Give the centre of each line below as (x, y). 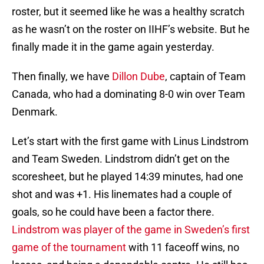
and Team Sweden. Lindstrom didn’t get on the (121, 159)
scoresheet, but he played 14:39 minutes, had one (128, 177)
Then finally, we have (61, 77)
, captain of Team (205, 77)
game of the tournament (70, 247)
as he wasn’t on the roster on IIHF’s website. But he (131, 29)
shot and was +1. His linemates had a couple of (122, 194)
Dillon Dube (137, 77)
